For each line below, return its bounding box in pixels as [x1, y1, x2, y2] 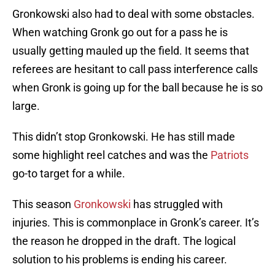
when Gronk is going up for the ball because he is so [12, 81, 263, 95]
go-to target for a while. [12, 167, 125, 180]
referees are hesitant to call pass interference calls [12, 63, 258, 76]
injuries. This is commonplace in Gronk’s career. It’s [12, 216, 259, 230]
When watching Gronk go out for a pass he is [12, 26, 228, 39]
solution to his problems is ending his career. [12, 253, 227, 266]
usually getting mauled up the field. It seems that [12, 44, 249, 58]
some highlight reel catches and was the [12, 149, 211, 162]
